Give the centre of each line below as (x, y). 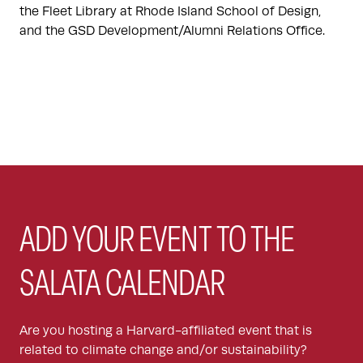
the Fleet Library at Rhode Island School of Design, (170, 12)
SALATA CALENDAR (122, 286)
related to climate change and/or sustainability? (163, 350)
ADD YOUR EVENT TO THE (157, 243)
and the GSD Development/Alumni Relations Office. (172, 31)
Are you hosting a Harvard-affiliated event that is (166, 331)
